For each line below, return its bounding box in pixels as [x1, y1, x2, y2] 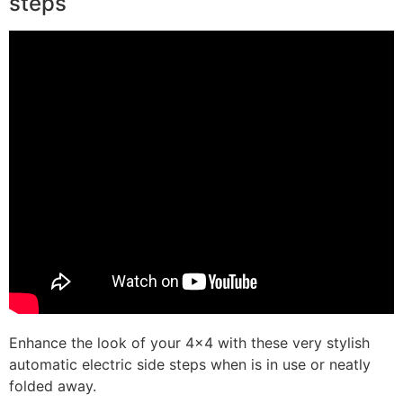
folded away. [9, 377, 96, 396]
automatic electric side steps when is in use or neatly [9, 355, 371, 374]
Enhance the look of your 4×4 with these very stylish [9, 334, 370, 353]
